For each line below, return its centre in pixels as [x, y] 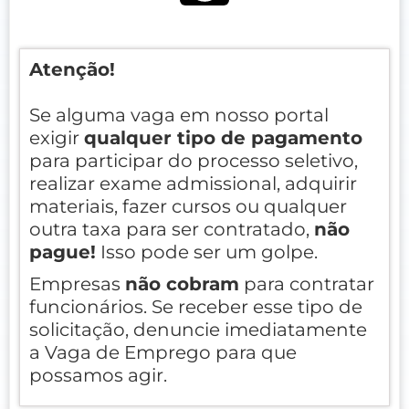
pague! [63, 252]
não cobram [182, 283]
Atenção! [72, 69]
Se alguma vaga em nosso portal [179, 115]
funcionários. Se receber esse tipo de [196, 306]
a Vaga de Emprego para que [163, 352]
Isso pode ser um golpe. [207, 252]
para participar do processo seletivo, [194, 160]
